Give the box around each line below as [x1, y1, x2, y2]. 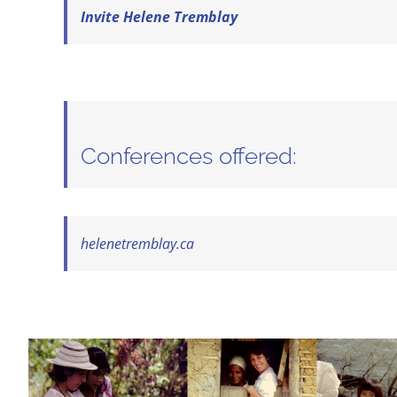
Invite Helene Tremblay [81, 6, 237, 27]
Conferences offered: [81, 142, 315, 169]
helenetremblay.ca [81, 233, 194, 253]
